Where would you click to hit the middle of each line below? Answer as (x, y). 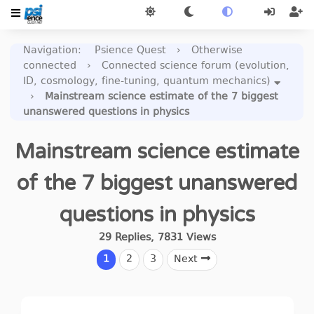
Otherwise (217, 51)
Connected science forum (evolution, (196, 66)
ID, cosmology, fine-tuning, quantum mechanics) (147, 82)
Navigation (51, 51)
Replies (131, 238)
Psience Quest (131, 51)
